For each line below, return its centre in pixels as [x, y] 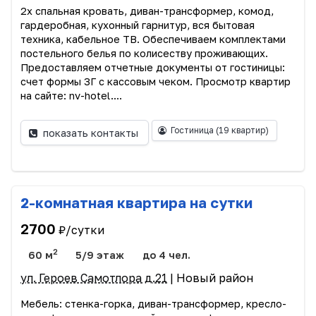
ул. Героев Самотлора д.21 [94, 278]
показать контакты [91, 133]
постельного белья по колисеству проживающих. [144, 54]
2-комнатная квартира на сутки [136, 203]
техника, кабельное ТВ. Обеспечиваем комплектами [153, 39]
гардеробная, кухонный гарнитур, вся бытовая [138, 25]
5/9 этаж [100, 255]
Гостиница [193, 130]
